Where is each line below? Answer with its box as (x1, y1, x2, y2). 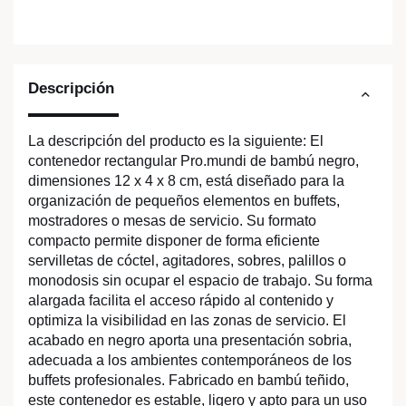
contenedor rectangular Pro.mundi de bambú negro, (28, 153, 359, 169)
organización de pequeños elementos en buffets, (28, 193, 340, 209)
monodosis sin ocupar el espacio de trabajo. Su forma (28, 273, 372, 289)
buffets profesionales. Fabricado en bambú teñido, (28, 372, 349, 389)
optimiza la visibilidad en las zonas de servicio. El (28, 313, 346, 329)
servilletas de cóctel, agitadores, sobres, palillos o (28, 253, 346, 269)
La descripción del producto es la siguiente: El (28, 133, 324, 150)
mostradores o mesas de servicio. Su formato (28, 213, 316, 229)
